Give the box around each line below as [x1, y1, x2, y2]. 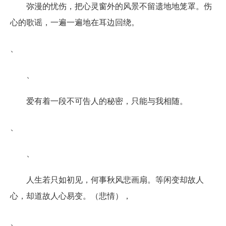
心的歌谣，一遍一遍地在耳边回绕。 [10, 16, 139, 28]
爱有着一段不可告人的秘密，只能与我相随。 [26, 94, 188, 106]
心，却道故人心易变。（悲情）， [10, 189, 131, 201]
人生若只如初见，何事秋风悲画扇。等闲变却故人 [26, 173, 204, 185]
